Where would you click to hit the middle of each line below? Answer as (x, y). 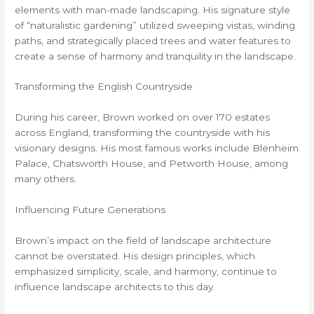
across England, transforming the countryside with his (143, 133)
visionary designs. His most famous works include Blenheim (157, 148)
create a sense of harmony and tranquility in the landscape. (156, 56)
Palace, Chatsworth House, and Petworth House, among (152, 164)
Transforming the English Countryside (104, 87)
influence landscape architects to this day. (115, 287)
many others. (46, 179)
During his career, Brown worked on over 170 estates (143, 117)
